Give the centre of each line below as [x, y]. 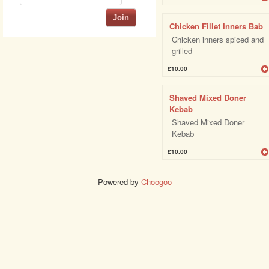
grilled [182, 51]
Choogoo [156, 182]
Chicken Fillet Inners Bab [216, 26]
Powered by [119, 182]
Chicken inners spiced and [218, 39]
